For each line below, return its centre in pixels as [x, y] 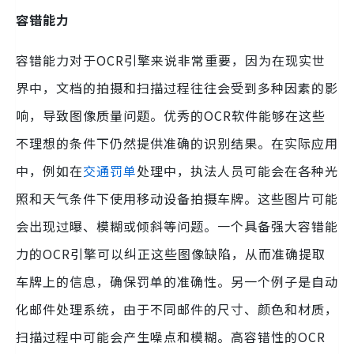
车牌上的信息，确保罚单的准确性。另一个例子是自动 [177, 282]
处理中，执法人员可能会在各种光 [237, 171]
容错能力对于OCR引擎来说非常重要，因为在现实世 [171, 60]
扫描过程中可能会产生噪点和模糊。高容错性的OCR [171, 337]
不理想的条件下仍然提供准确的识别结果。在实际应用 [177, 143]
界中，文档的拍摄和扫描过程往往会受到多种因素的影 [177, 88]
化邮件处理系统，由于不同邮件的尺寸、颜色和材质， [177, 309]
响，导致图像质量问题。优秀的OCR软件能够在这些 [171, 116]
